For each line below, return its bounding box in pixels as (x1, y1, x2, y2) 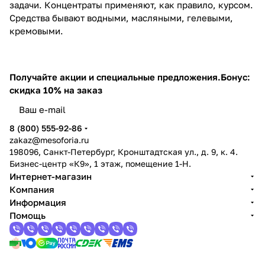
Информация (9, 197, 66, 208)
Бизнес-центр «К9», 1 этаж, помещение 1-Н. (9, 159, 191, 169)
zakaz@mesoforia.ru (9, 135, 89, 145)
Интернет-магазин (9, 171, 92, 182)
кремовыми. (9, 25, 63, 36)
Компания (9, 184, 54, 195)
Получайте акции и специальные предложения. (9, 72, 221, 82)
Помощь (9, 210, 46, 221)
